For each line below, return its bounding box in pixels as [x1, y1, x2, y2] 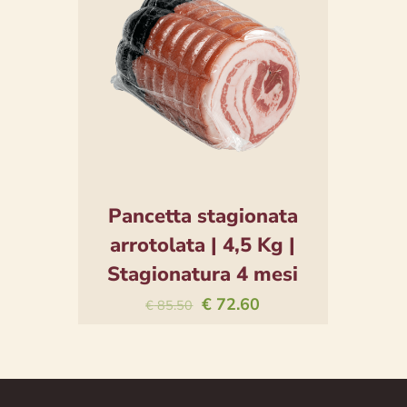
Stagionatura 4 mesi [107, 260, 299, 288]
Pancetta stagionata [107, 202, 298, 230]
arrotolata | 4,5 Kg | [110, 231, 296, 259]
